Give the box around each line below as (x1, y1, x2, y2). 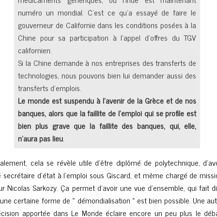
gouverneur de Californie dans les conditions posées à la (18, 18, 197, 31)
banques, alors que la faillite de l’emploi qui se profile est (18, 107, 197, 119)
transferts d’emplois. (18, 81, 82, 94)
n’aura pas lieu (18, 132, 63, 144)
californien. (18, 44, 52, 56)
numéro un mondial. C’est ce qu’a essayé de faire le (18, 6, 197, 18)
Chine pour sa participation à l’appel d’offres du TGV (18, 31, 197, 44)
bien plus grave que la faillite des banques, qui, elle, (18, 119, 197, 132)
